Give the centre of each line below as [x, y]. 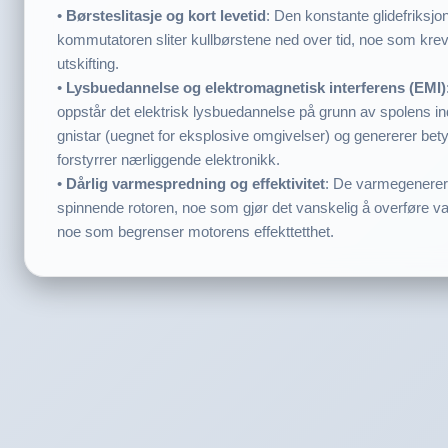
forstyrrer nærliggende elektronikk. [168, 159]
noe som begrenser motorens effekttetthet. [195, 231]
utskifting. [88, 63]
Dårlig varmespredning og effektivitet [195, 183]
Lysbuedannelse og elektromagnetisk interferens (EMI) [256, 87]
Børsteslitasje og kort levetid [166, 15]
